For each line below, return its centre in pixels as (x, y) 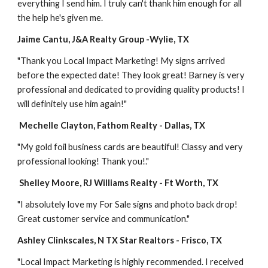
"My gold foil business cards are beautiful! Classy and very (130, 147)
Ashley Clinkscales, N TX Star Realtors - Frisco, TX (120, 240)
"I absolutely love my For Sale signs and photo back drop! (128, 204)
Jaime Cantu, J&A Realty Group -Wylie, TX (103, 39)
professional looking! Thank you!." (83, 161)
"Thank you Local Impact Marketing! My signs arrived (121, 60)
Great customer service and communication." (105, 218)
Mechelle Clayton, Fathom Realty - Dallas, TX (112, 125)
